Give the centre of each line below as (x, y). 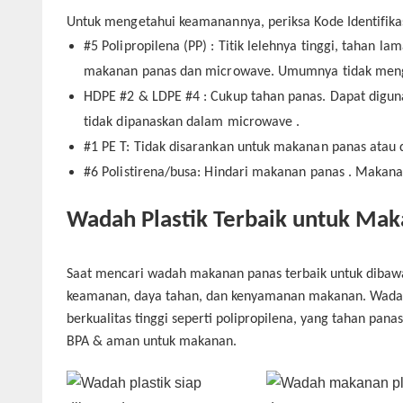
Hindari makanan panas (274, 172)
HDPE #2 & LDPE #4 (142, 97)
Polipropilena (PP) (155, 46)
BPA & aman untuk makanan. (151, 341)
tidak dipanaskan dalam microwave (190, 122)
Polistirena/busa (150, 172)
